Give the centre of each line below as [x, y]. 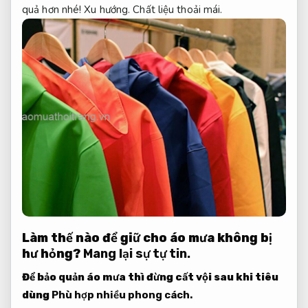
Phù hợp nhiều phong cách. [122, 295]
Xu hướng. [107, 10]
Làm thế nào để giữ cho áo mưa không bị [147, 238]
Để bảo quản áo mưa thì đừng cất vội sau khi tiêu [150, 277]
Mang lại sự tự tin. [137, 253]
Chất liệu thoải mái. [178, 10]
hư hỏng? [51, 253]
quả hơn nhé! [53, 10]
